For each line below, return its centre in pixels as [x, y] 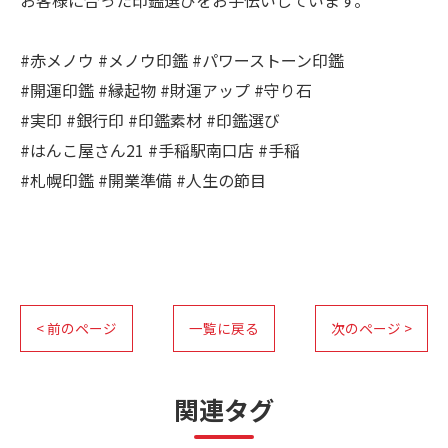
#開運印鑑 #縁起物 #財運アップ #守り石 [166, 90]
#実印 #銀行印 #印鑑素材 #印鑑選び [150, 120]
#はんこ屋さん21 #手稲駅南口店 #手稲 [160, 150]
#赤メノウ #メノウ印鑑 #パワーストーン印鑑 [182, 60]
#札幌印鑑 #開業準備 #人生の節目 [143, 180]
